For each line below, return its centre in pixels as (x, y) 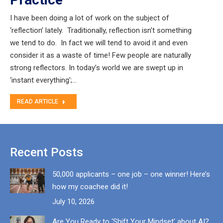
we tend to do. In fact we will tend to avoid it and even (99, 43)
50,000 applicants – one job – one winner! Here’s (131, 174)
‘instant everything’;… (43, 80)
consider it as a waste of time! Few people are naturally (101, 55)
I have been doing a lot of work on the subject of (90, 18)
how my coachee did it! (90, 187)
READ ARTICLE (38, 102)
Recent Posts (47, 152)
